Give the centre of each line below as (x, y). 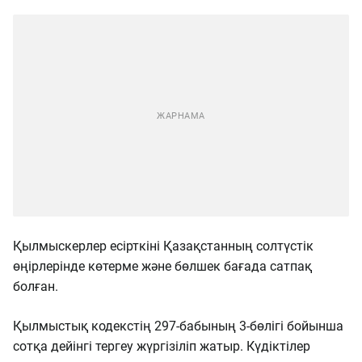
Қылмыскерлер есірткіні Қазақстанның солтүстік (163, 246)
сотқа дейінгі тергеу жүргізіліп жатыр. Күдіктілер (162, 346)
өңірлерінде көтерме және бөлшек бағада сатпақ (162, 266)
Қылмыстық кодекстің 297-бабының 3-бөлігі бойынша (178, 326)
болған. (37, 286)
